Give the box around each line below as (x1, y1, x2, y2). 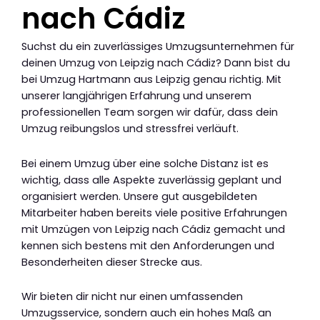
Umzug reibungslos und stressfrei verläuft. (21, 121, 239, 136)
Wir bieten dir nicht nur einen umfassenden (21, 289, 243, 304)
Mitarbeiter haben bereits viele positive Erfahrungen (21, 205, 287, 220)
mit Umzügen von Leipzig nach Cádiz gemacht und (21, 221, 285, 236)
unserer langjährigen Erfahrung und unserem (21, 89, 251, 104)
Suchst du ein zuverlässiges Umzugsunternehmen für (21, 39, 294, 54)
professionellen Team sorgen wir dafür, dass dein (21, 105, 278, 120)
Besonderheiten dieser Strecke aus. (21, 254, 202, 269)
